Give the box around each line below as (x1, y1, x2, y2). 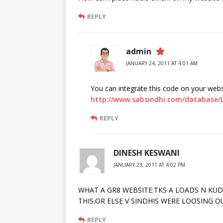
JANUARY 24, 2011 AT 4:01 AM (126, 60, 198, 67)
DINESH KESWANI (113, 147, 180, 159)
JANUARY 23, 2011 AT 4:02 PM (113, 161, 185, 169)
